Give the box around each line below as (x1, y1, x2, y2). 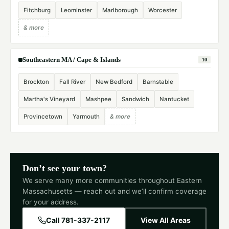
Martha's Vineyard (24, 96, 75, 103)
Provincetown (24, 113, 62, 121)
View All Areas (141, 215, 191, 224)
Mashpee (85, 96, 111, 103)
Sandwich (122, 96, 149, 103)
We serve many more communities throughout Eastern (22, 176, 202, 185)
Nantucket (159, 96, 189, 103)
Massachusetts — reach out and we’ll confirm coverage (22, 187, 207, 196)
